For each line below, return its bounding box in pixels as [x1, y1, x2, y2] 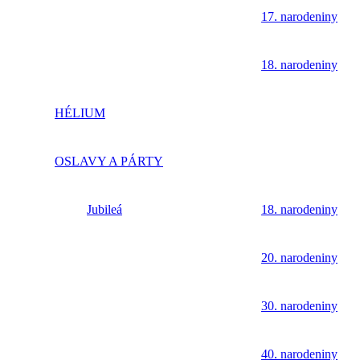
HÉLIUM [55, 106, 105, 121]
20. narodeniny [261, 251, 337, 265]
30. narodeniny [261, 299, 337, 313]
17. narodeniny [261, 10, 337, 24]
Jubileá [87, 202, 122, 217]
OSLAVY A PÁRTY [55, 154, 163, 169]
